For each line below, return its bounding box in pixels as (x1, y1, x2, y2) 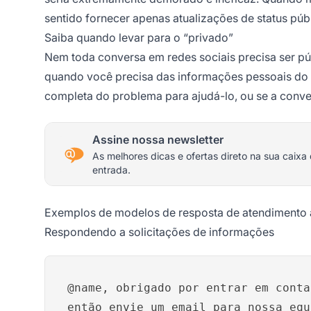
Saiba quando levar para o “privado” (44, 30, 233, 44)
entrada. (92, 163, 131, 176)
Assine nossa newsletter (92, 132, 224, 146)
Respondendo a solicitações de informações (44, 224, 274, 239)
